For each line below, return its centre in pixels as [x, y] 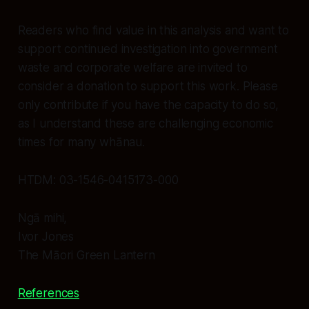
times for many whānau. [81, 142]
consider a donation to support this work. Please [148, 86]
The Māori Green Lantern [86, 255]
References [49, 293]
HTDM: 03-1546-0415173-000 [98, 180]
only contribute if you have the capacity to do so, [148, 104]
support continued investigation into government [148, 49]
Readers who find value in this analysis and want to [153, 30]
